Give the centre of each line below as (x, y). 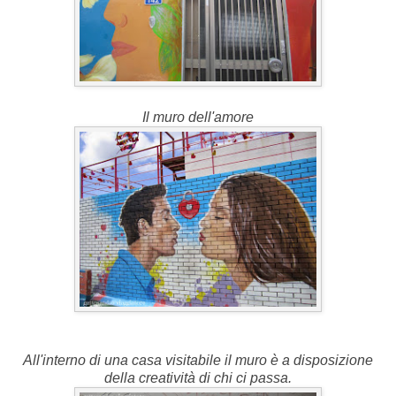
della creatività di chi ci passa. (198, 378)
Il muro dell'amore (198, 118)
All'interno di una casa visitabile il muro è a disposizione (198, 361)
